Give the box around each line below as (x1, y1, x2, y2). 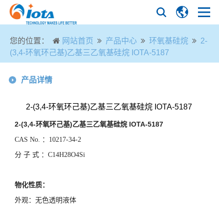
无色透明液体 (35, 197, 76, 204)
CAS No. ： (15, 136, 49, 143)
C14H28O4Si (48, 151, 85, 158)
